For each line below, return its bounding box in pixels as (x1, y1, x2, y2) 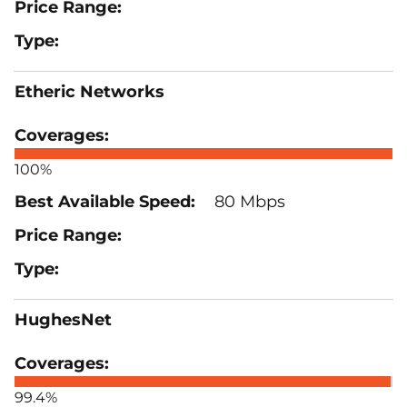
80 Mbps (210, 191, 285, 212)
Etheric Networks (15, 81, 164, 102)
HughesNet (15, 309, 112, 330)
